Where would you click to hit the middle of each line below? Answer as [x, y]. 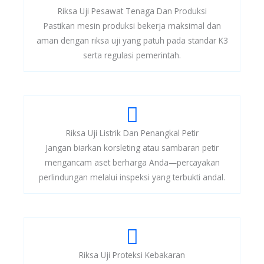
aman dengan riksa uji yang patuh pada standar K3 [132, 41]
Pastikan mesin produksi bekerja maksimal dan [132, 26]
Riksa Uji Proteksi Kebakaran [132, 255]
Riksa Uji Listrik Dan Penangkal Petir [132, 133]
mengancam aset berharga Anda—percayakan [132, 163]
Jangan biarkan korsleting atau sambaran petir [132, 148]
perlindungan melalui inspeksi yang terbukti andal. [132, 177]
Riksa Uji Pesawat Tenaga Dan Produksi [132, 11]
